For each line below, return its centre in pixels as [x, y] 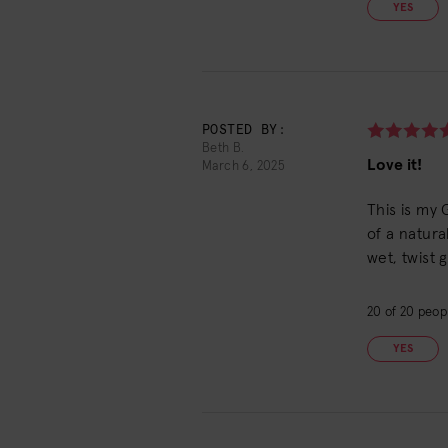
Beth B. [223, 148]
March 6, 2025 [244, 166]
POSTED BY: [244, 130]
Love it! [395, 165]
